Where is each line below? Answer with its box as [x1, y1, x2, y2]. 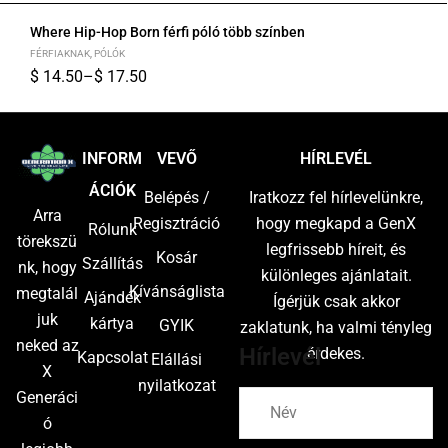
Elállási [151, 350, 203, 370]
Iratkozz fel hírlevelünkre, [249, 188, 423, 208]
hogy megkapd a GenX [256, 214, 416, 234]
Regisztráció [133, 214, 221, 234]
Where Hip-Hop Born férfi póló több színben [30, 24, 305, 41]
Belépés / [143, 188, 210, 208]
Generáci [16, 388, 79, 408]
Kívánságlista [128, 282, 225, 302]
